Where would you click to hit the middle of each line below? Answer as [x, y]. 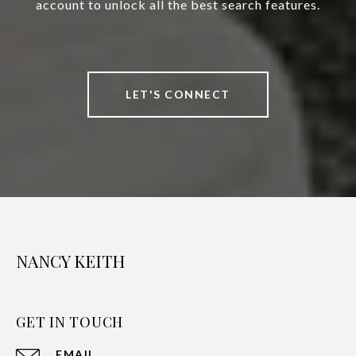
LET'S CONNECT [178, 95]
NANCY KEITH [71, 261]
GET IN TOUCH [70, 322]
